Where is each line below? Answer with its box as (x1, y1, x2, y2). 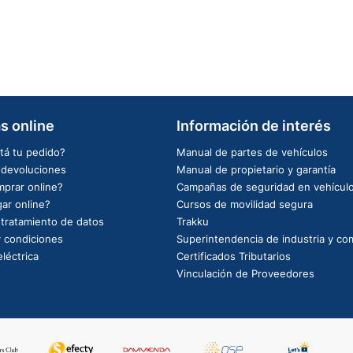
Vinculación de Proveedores (176, 266, 314, 280)
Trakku (176, 214, 209, 228)
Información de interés (176, 117, 331, 134)
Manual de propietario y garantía (176, 162, 336, 176)
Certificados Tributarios (176, 249, 291, 262)
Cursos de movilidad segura (176, 197, 313, 210)
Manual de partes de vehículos (176, 145, 328, 158)
